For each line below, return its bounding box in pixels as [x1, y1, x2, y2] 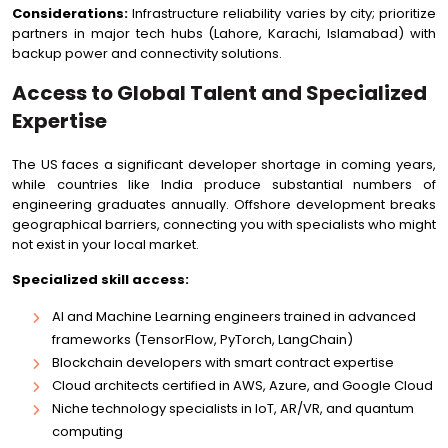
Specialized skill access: [12, 270, 189, 289]
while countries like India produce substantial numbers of [12, 175, 436, 194]
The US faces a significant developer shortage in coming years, [12, 155, 436, 174]
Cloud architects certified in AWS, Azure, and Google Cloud [52, 376, 433, 395]
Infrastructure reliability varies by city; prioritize [128, 4, 436, 23]
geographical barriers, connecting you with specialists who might [12, 215, 436, 234]
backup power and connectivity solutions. [12, 44, 282, 63]
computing [52, 422, 123, 441]
